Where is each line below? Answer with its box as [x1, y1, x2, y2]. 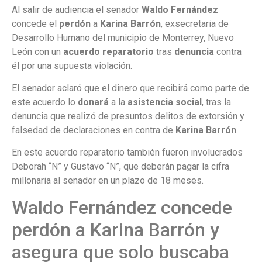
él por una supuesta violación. [12, 60, 132, 71]
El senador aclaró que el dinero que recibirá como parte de [12, 82, 249, 94]
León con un [12, 46, 63, 57]
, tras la [202, 96, 231, 108]
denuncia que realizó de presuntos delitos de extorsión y [12, 110, 244, 122]
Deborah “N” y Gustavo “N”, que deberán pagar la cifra [12, 161, 229, 173]
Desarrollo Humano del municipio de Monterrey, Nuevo [12, 32, 234, 43]
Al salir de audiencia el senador [12, 4, 142, 15]
